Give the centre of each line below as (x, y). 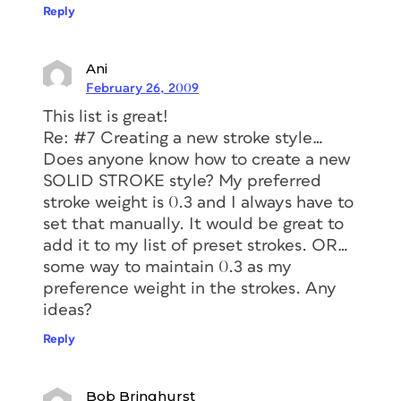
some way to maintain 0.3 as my (167, 267)
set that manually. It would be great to (193, 224)
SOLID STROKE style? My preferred (182, 181)
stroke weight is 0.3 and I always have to (198, 202)
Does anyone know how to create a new (197, 159)
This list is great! (106, 116)
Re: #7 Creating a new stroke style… (183, 138)
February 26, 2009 (142, 88)
